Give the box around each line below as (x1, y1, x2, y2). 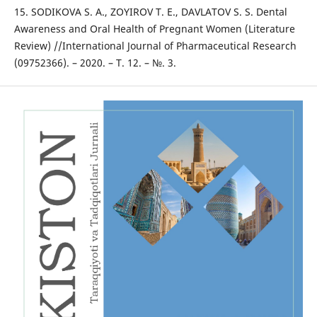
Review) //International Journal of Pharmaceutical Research (13, 39, 296, 53)
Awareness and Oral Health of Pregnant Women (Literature (13, 22, 295, 36)
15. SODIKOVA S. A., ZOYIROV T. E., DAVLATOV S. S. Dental (13, 5, 287, 19)
